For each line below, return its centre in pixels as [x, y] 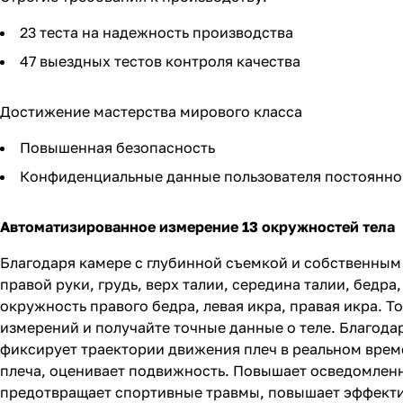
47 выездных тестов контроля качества [160, 62]
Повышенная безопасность [117, 148]
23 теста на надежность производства [157, 33]
